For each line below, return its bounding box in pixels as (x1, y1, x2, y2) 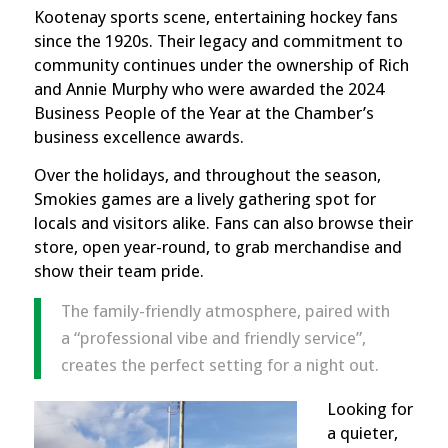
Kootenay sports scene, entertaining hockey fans (33, 6, 398, 27)
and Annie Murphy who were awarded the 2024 (33, 78, 384, 99)
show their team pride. (33, 261, 204, 282)
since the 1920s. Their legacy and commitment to (33, 30, 403, 51)
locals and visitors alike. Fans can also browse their (33, 213, 413, 234)
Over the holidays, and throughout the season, (33, 165, 381, 186)
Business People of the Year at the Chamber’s (33, 102, 374, 123)
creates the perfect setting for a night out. (60, 354, 379, 375)
